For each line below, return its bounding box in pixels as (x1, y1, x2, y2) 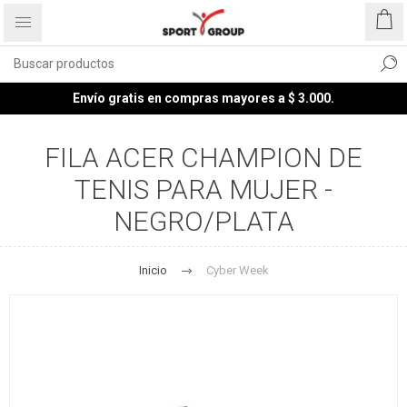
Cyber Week (205, 263, 269, 277)
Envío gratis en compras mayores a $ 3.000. (73, 91, 334, 105)
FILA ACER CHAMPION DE (45, 142, 362, 174)
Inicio (138, 263, 167, 277)
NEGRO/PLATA (113, 205, 294, 237)
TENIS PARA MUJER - (74, 174, 333, 205)
